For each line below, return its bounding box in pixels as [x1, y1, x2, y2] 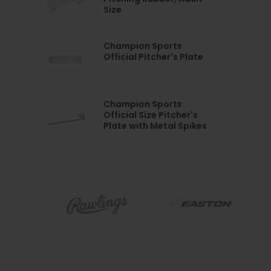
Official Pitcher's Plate [103, 51, 203, 63]
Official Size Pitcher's [103, 109, 198, 121]
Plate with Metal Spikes [103, 120, 207, 132]
